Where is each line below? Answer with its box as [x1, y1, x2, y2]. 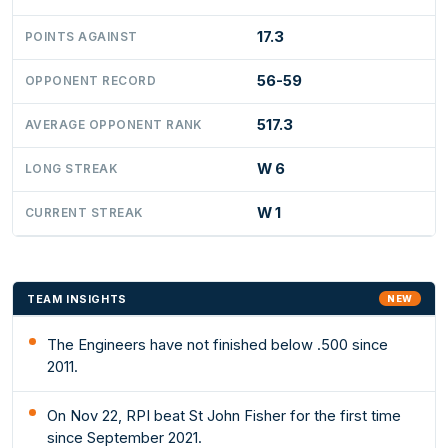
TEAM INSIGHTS [27, 291, 127, 306]
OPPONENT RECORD [25, 74, 157, 89]
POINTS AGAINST [25, 30, 138, 45]
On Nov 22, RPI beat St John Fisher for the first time [47, 406, 402, 425]
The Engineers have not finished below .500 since [47, 335, 389, 354]
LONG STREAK [25, 162, 118, 177]
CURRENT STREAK [25, 206, 143, 221]
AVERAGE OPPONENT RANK [25, 118, 202, 133]
